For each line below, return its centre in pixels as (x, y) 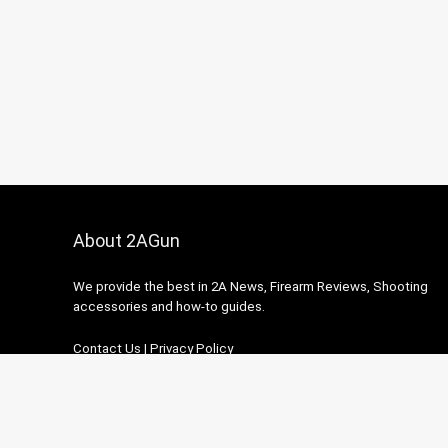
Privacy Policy (191, 348)
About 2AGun (126, 240)
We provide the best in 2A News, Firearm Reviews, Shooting (250, 286)
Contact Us (106, 348)
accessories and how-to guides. (168, 306)
